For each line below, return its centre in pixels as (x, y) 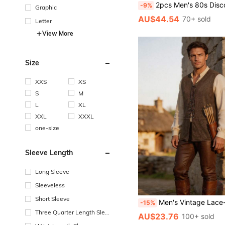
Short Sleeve (52, 198)
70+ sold (197, 19)
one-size (47, 128)
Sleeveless (50, 185)
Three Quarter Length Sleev (73, 212)
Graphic (46, 7)
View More (58, 33)
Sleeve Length (49, 152)
